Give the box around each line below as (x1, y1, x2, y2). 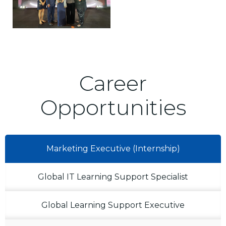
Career (79, 70, 147, 96)
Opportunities (40, 94, 186, 121)
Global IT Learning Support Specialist (38, 172, 188, 182)
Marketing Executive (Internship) (46, 143, 180, 153)
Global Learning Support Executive (41, 200, 185, 210)
